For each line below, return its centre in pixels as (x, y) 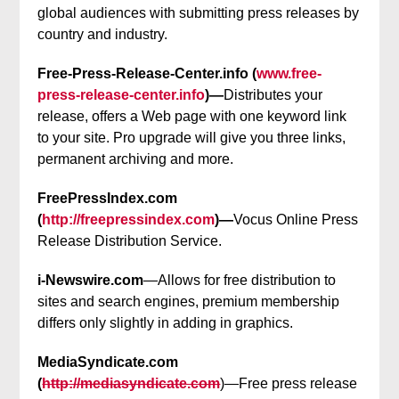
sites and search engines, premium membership (189, 301)
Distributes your (273, 95)
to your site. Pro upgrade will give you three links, (192, 138)
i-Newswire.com (91, 280)
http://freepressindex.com (129, 220)
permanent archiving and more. (136, 159)
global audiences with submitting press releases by (199, 13)
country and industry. (103, 34)
